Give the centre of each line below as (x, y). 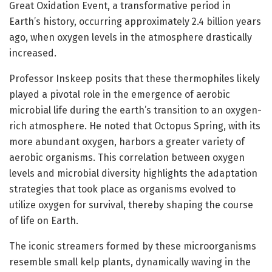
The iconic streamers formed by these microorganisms (133, 246)
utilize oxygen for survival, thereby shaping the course (131, 205)
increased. (33, 53)
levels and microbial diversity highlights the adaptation (133, 173)
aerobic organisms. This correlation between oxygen (127, 157)
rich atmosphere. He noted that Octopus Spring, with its (135, 126)
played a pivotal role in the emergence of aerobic (120, 94)
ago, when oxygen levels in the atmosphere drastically (131, 37)
